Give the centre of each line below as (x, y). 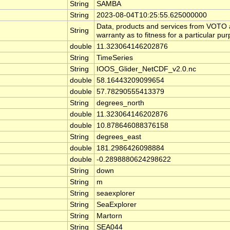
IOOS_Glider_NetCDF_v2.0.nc (146, 69)
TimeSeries (115, 58)
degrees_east (119, 137)
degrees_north (120, 103)
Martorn (109, 216)
